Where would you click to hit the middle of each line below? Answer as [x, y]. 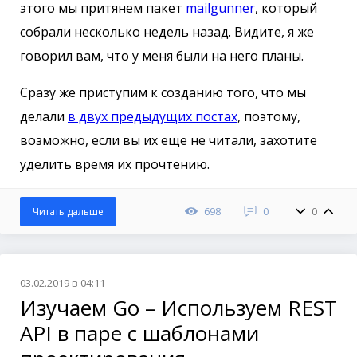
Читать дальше [68, 211]
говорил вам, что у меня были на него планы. [162, 55]
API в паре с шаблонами [139, 333]
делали [44, 116]
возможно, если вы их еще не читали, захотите [169, 140]
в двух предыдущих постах [153, 116]
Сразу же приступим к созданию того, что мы [163, 92]
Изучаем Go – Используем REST [178, 307]
